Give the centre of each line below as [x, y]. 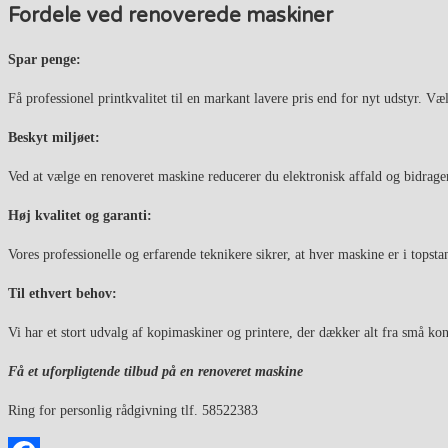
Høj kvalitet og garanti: [80, 215]
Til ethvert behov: [62, 293]
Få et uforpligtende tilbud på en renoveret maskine [155, 371]
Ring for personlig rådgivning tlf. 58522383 [133, 410]
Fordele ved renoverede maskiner [170, 16]
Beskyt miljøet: [54, 137]
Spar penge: [44, 59]
